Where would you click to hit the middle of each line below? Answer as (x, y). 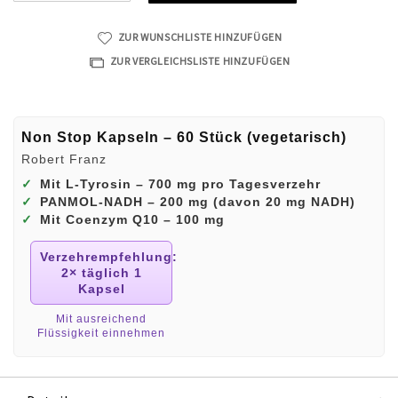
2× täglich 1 (101, 272)
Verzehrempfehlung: (109, 256)
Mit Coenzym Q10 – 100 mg (132, 219)
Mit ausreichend (101, 318)
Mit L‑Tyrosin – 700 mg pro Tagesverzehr (180, 183)
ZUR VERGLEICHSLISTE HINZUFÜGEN (200, 60)
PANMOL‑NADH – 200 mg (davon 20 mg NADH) (198, 201)
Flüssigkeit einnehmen (101, 333)
